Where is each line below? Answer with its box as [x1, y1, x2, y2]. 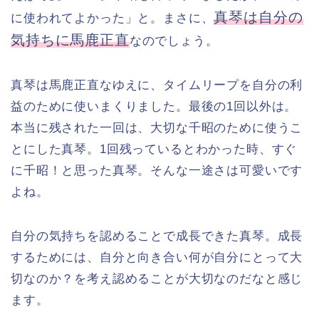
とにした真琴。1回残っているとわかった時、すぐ [11, 142, 298, 156]
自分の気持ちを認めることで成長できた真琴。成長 [11, 229, 303, 243]
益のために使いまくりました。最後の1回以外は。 [11, 99, 298, 113]
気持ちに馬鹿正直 [11, 31, 130, 48]
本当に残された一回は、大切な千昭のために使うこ [11, 120, 303, 135]
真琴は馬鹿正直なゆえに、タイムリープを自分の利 [11, 78, 303, 92]
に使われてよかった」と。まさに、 [11, 11, 214, 25]
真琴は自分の [214, 9, 303, 25]
